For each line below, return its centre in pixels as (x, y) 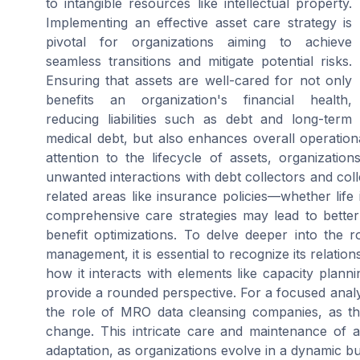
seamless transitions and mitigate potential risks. (199, 61)
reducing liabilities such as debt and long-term (199, 119)
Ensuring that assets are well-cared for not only (199, 81)
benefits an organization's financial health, (199, 100)
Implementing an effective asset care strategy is (199, 23)
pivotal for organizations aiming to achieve (199, 42)
